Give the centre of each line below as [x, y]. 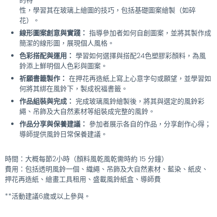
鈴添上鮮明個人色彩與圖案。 [63, 66]
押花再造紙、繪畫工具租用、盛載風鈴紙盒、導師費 [83, 179]
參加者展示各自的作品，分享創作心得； [149, 124]
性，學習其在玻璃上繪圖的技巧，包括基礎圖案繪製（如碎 [108, 10]
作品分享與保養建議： [53, 124]
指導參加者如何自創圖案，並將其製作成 [149, 33]
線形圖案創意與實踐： [53, 33]
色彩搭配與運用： [46, 56]
